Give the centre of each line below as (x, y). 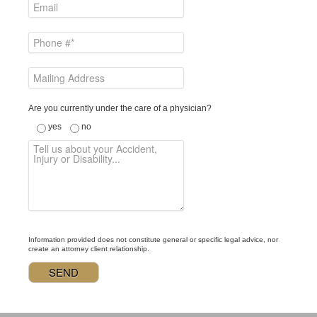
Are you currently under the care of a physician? (120, 108)
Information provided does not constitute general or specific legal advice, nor (153, 240)
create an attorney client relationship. (89, 249)
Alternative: (50, 299)
